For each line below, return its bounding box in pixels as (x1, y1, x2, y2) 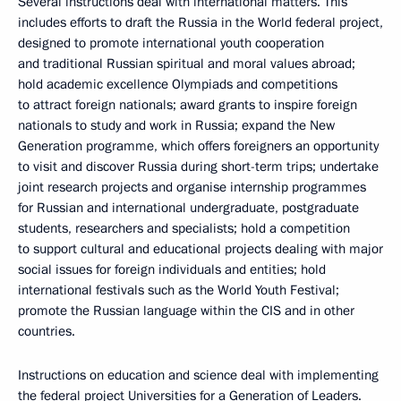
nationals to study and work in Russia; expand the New (18, 116, 335, 134)
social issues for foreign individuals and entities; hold (18, 260, 326, 278)
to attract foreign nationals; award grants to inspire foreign (18, 96, 357, 114)
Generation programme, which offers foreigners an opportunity (18, 137, 379, 155)
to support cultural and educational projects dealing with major (18, 240, 383, 258)
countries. (18, 322, 75, 340)
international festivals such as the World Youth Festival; (18, 281, 339, 299)
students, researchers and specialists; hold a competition (18, 219, 350, 237)
